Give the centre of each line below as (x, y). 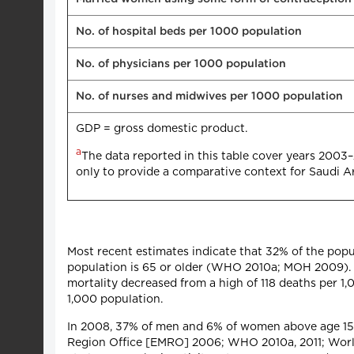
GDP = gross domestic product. (162, 128)
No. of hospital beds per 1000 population (189, 31)
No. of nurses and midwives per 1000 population (209, 96)
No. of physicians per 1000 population (181, 64)
